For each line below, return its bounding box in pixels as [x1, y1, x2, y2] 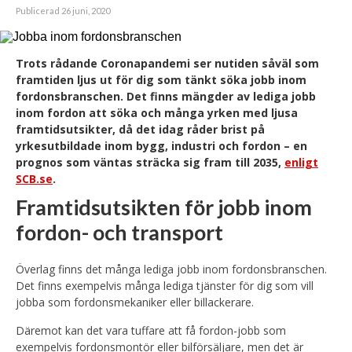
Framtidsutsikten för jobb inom [16, 194, 312, 220]
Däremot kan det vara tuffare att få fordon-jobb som [16, 323, 286, 338]
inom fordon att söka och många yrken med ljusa [16, 105, 298, 120]
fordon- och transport [16, 219, 223, 245]
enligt [284, 155, 318, 170]
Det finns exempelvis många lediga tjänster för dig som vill [16, 278, 313, 293]
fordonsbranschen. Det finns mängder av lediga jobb [16, 89, 316, 104]
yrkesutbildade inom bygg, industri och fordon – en [16, 138, 307, 153]
